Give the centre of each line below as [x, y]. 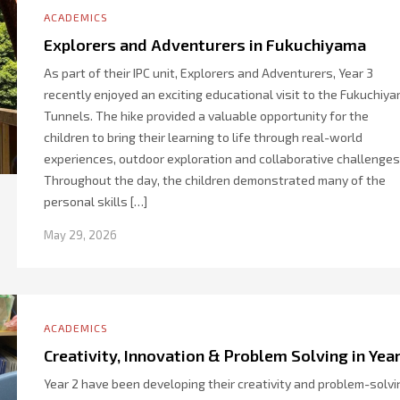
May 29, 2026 [80, 235]
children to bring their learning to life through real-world [203, 137]
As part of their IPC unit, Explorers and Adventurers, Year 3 [208, 73]
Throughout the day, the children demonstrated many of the [215, 180]
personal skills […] [96, 201]
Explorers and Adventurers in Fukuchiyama [205, 45]
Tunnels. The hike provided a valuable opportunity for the [206, 116]
